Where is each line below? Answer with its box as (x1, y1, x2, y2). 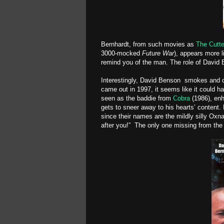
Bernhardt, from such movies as (101, 40, 196, 48)
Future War (142, 49, 174, 57)
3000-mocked (101, 49, 142, 57)
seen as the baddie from (101, 94, 173, 102)
